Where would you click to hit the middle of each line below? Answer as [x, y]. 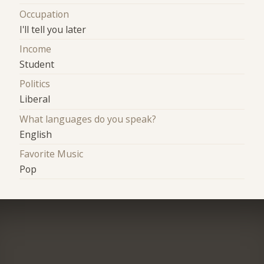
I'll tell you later [53, 29]
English [36, 134]
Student [37, 64]
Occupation [44, 14]
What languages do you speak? [88, 119]
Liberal [35, 99]
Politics [35, 84]
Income [36, 49]
